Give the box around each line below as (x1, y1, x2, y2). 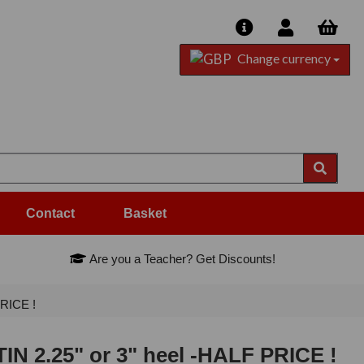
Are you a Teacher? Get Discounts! (86, 252, 276, 266)
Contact (26, 206, 75, 221)
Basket (123, 206, 167, 221)
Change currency (234, 50, 333, 66)
